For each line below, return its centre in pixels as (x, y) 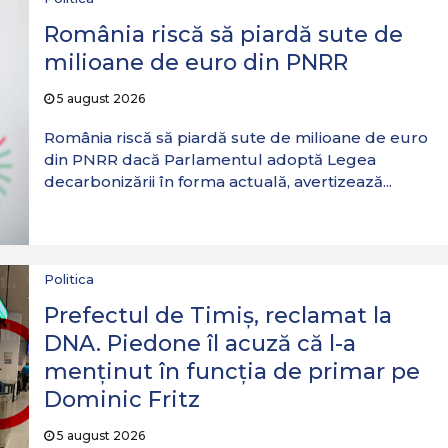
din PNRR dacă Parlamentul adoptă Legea (209, 159)
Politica (68, 279)
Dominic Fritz (121, 399)
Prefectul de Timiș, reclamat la (217, 315)
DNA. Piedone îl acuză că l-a (199, 343)
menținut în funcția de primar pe (231, 371)
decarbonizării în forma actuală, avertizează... (217, 181)
